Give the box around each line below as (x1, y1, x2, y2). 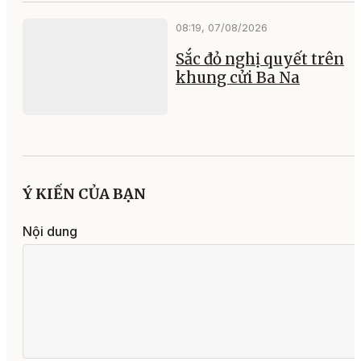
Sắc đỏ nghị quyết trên (176, 49, 344, 68)
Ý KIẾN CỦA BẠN (23, 184, 146, 203)
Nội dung (23, 222, 77, 239)
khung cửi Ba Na (176, 68, 300, 87)
